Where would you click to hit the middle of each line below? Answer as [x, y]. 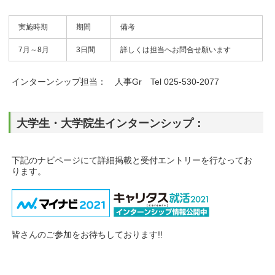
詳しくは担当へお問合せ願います [176, 50]
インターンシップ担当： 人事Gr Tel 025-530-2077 [116, 82]
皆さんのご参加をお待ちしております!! [87, 234]
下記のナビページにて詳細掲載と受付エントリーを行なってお [132, 160]
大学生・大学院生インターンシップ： [111, 123]
